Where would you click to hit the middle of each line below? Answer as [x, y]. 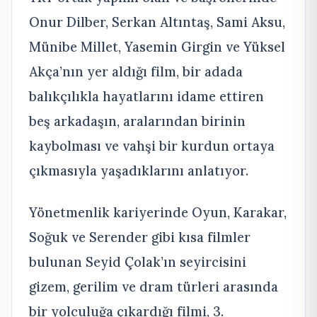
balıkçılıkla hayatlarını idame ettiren [146, 96]
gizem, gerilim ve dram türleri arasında [154, 286]
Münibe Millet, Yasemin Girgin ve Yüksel [157, 46]
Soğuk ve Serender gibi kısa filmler [140, 237]
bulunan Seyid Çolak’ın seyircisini [138, 261]
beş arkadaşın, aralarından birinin [137, 121]
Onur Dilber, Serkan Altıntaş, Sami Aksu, [157, 22]
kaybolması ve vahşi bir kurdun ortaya [152, 145]
